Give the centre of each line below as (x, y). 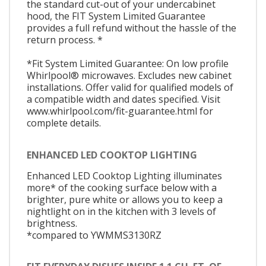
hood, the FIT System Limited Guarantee (116, 16)
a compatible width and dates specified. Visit (123, 99)
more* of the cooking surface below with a (122, 187)
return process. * (65, 40)
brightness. (52, 223)
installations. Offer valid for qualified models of (130, 88)
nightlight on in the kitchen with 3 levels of (121, 211)
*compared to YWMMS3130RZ (94, 235)
